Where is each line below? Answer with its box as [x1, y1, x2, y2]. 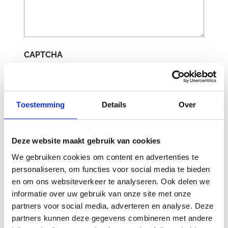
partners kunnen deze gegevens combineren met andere [12, 213, 213, 222]
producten [23, 199, 106, 219]
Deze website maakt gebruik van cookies [12, 136, 161, 145]
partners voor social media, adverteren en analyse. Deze [12, 201, 214, 210]
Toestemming [16, 100, 65, 109]
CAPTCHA [23, 49, 63, 60]
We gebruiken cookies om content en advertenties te [12, 152, 198, 161]
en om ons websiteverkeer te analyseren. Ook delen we [12, 177, 210, 186]
